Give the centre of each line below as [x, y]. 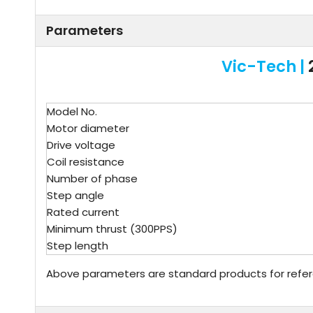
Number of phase [92, 179]
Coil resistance [86, 162]
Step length [78, 246]
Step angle [75, 195]
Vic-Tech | [263, 66]
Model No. [72, 111]
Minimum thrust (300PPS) [112, 229]
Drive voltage [81, 145]
